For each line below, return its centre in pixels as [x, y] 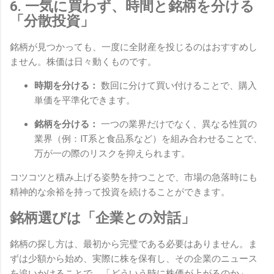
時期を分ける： [66, 85]
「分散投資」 [52, 20]
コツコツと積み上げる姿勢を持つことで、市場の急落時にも [134, 177]
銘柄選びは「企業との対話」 [102, 218]
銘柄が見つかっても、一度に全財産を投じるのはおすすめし [134, 47]
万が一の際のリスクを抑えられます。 [112, 153]
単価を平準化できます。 [85, 100]
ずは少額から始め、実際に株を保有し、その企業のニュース [134, 258]
